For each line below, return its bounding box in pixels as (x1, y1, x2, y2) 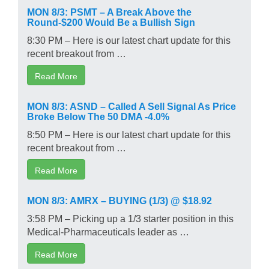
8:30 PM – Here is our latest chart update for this (27, 34, 231, 44)
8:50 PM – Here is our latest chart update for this (27, 128, 231, 139)
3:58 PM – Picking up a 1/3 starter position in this (27, 213, 234, 223)
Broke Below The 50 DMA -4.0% (27, 110, 169, 121)
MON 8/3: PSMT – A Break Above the (27, 6, 192, 16)
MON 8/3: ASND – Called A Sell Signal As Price (27, 100, 236, 110)
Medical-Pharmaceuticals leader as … (27, 226, 189, 236)
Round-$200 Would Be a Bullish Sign (27, 16, 195, 26)
